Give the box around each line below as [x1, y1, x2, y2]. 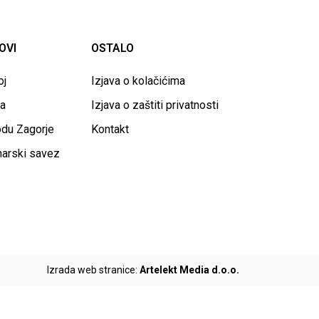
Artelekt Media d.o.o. [140, 264, 239, 276]
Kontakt [91, 122, 129, 136]
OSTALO [91, 41, 134, 55]
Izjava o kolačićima [91, 74, 185, 88]
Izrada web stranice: [47, 264, 140, 276]
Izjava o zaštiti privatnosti [91, 98, 219, 112]
